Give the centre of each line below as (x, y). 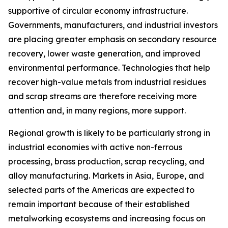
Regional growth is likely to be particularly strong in (109, 133)
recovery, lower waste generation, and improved (104, 54)
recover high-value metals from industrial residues (107, 82)
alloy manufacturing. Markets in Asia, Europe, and (106, 176)
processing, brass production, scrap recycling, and (106, 162)
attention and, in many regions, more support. (97, 111)
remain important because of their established (99, 204)
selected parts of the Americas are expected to (101, 190)
